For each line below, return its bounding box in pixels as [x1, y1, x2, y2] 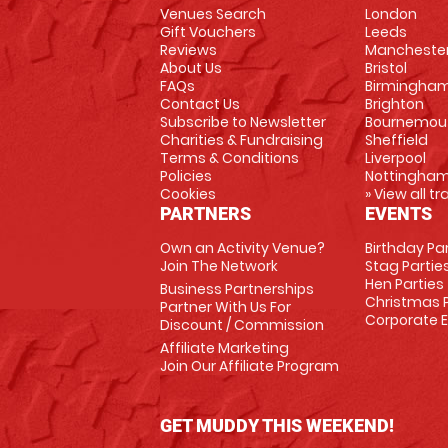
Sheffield [364, 130, 428, 150]
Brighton [364, 94, 424, 114]
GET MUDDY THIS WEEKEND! [160, 415, 394, 436]
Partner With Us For [160, 297, 291, 317]
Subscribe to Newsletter [160, 112, 326, 132]
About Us [160, 58, 222, 78]
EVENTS [364, 203, 432, 224]
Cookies [160, 184, 216, 204]
